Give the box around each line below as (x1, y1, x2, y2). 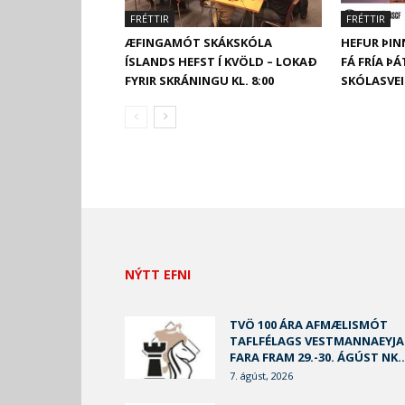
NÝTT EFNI (125, 266, 191, 283)
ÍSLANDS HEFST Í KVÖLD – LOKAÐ (125, 53, 317, 70)
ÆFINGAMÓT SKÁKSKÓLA (125, 34, 272, 51)
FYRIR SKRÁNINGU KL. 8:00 (125, 72, 274, 89)
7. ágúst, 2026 (230, 369, 293, 382)
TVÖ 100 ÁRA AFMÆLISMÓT (230, 316, 388, 333)
